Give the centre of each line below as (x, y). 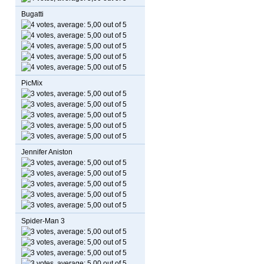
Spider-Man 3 (43, 221)
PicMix (32, 83)
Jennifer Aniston (47, 152)
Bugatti (32, 14)
